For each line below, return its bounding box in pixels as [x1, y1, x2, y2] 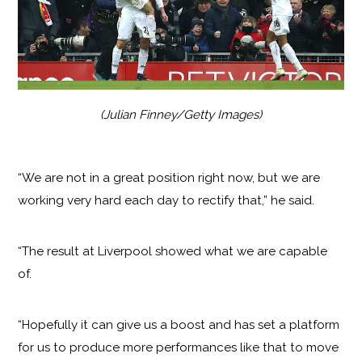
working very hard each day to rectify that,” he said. [18, 193, 315, 208]
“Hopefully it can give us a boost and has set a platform [18, 317, 340, 332]
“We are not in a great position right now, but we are [18, 170, 321, 186]
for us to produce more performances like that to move [18, 339, 339, 355]
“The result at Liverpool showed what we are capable [18, 244, 328, 259]
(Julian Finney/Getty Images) [100, 107, 262, 122]
